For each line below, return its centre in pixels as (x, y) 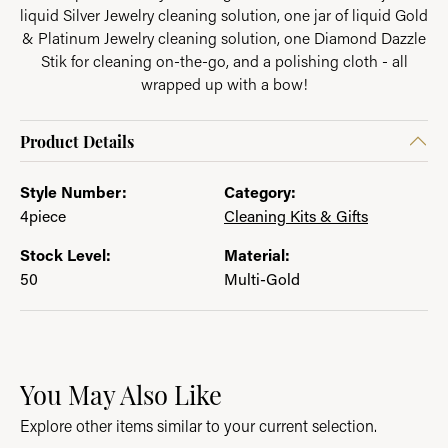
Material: (257, 254)
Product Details (77, 141)
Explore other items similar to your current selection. (198, 425)
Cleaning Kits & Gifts (296, 215)
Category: (260, 191)
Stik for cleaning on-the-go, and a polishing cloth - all (224, 61)
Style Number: (73, 191)
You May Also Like (121, 393)
